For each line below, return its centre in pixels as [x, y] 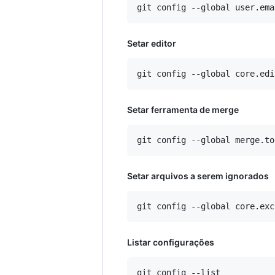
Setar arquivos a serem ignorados [198, 176]
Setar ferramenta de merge [183, 110]
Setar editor [152, 44]
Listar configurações [171, 242]
